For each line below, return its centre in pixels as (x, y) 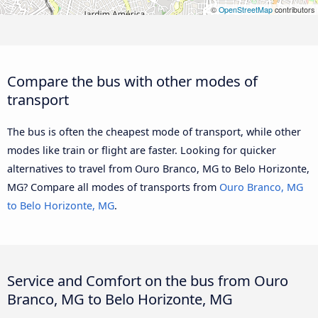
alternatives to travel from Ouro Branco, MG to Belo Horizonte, (158, 168)
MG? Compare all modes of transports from (113, 187)
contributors (294, 10)
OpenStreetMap (246, 10)
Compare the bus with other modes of (132, 81)
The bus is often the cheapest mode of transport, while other (154, 131)
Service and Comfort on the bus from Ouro (148, 280)
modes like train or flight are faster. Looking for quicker (142, 150)
